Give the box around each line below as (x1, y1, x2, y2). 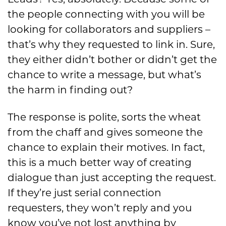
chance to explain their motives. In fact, (8, 141, 205, 154)
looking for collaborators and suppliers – (8, 23, 210, 36)
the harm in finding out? (8, 84, 133, 96)
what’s (168, 69, 201, 81)
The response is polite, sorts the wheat (8, 111, 201, 124)
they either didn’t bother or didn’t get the (8, 53, 217, 66)
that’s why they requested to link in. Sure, (8, 38, 215, 51)
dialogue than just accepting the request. (8, 172, 216, 184)
